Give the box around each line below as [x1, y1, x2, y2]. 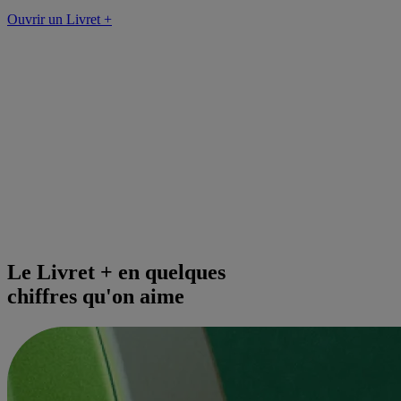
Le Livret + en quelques [7, 260, 226, 284]
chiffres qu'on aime [7, 284, 184, 308]
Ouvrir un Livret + [7, 11, 112, 27]
